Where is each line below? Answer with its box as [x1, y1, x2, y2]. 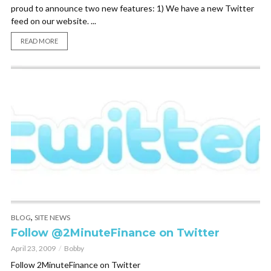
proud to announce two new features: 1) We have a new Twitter [11, 3, 254, 13]
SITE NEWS [34, 213, 70, 223]
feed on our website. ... [11, 16, 96, 26]
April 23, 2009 [11, 244, 56, 253]
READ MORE [21, 37, 58, 45]
